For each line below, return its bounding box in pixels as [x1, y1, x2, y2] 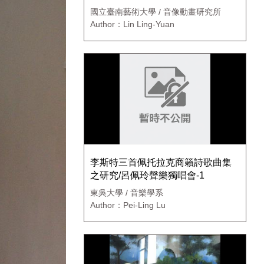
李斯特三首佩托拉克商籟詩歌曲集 [90, 157, 232, 168]
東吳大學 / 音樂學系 [90, 188, 163, 198]
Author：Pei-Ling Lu [90, 200, 166, 210]
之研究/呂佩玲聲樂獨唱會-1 [90, 170, 204, 181]
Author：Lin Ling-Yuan [90, 19, 174, 29]
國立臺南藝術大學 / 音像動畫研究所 [90, 7, 221, 17]
